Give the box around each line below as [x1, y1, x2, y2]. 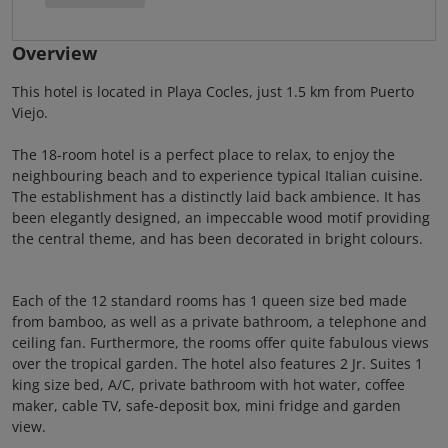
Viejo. [12, 103, 48, 122]
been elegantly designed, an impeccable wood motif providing [12, 208, 430, 227]
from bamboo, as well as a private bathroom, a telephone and [12, 312, 427, 331]
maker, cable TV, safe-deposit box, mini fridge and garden [12, 396, 401, 415]
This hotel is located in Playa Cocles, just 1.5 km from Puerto [12, 82, 414, 101]
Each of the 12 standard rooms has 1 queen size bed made [12, 291, 407, 310]
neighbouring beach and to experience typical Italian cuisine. [12, 166, 423, 185]
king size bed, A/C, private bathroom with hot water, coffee [12, 375, 405, 394]
